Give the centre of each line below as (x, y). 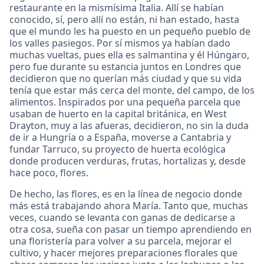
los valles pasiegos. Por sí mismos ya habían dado (120, 43)
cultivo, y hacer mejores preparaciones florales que (123, 253)
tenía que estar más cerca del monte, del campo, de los (132, 90)
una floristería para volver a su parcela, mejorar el (121, 241)
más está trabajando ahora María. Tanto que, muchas (129, 205)
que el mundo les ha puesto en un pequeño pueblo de (130, 31)
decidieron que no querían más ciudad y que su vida (126, 78)
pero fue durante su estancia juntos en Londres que (125, 66)
